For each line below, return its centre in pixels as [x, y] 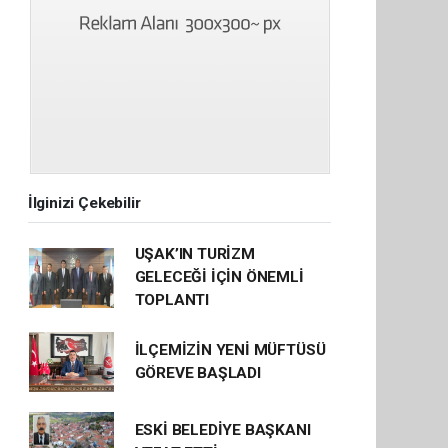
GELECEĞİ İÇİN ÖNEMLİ [219, 277]
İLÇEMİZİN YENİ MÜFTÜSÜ [230, 350]
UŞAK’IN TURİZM [194, 254]
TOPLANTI [172, 300]
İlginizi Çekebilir [84, 203]
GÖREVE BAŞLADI [197, 373]
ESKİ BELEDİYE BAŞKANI [222, 430]
